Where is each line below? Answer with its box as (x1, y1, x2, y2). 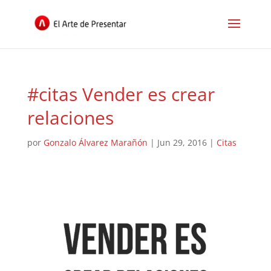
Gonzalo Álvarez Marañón (43, 137, 148, 148)
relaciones (27, 105, 114, 130)
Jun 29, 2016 (157, 137, 207, 148)
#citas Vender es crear (27, 82, 215, 106)
